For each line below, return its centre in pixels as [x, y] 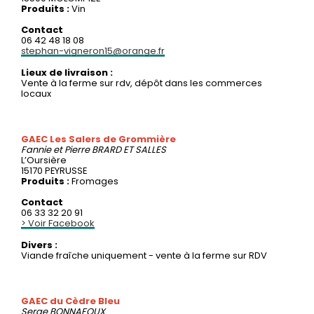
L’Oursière [44, 160]
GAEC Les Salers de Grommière [98, 139]
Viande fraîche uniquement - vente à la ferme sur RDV [144, 255]
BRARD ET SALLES [129, 149]
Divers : [39, 245]
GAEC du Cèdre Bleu [70, 301]
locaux [36, 93]
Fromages [95, 181]
